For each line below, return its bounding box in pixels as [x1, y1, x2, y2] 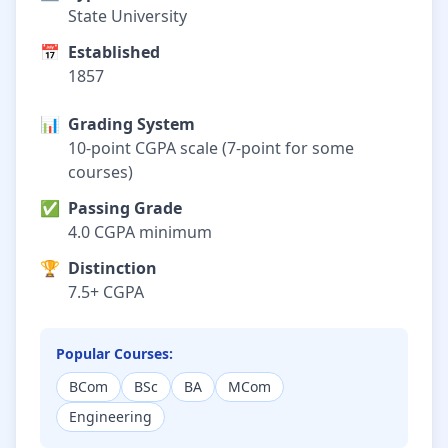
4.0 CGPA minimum [68, 221, 212, 243]
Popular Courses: [56, 344, 173, 363]
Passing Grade [68, 197, 182, 219]
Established [68, 41, 160, 63]
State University [68, 5, 187, 27]
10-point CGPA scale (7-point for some [68, 137, 354, 159]
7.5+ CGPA [68, 281, 144, 303]
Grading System [68, 113, 195, 135]
